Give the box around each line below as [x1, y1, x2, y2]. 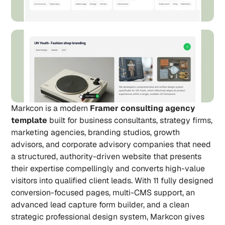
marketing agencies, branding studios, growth [11, 127, 180, 138]
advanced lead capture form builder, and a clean [11, 199, 190, 210]
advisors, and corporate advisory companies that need [11, 139, 211, 150]
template [11, 115, 48, 126]
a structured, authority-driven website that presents [11, 151, 202, 162]
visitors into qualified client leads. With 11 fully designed [11, 175, 214, 186]
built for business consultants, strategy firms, [47, 115, 213, 126]
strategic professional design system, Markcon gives [11, 211, 205, 222]
